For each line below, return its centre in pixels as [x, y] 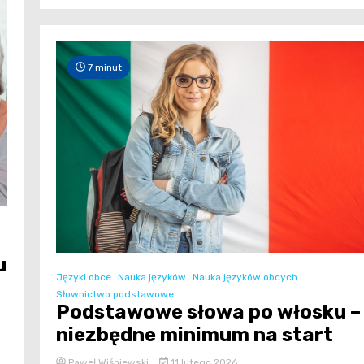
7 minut [104, 67]
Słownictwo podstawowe [115, 294]
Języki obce [84, 277]
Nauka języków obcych [245, 277]
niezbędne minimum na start [195, 334]
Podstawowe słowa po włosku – [208, 312]
